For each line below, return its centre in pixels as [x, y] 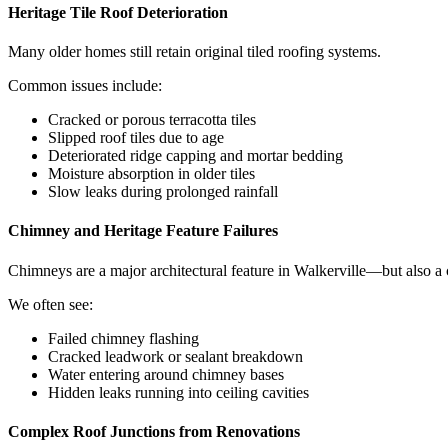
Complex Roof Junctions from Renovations [154, 431]
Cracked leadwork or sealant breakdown [175, 356]
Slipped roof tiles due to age [136, 138]
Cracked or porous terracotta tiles [152, 120]
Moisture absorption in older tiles [151, 174]
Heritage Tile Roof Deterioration [118, 12]
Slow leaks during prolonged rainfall [163, 192]
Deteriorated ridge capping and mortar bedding [195, 156]
